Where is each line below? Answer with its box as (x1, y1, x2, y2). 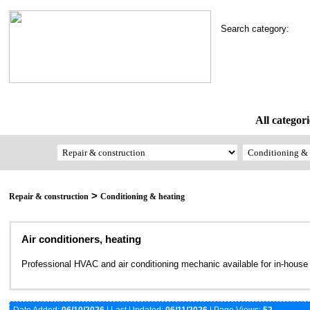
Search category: (221, 24, 298, 34)
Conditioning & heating (100, 192, 185, 202)
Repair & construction (9, 192, 89, 202)
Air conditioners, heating (21, 233, 141, 246)
